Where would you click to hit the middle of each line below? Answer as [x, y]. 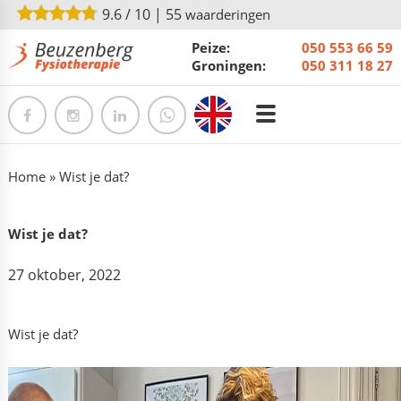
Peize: [210, 47]
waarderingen [227, 14]
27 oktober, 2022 [64, 275]
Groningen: [228, 65]
